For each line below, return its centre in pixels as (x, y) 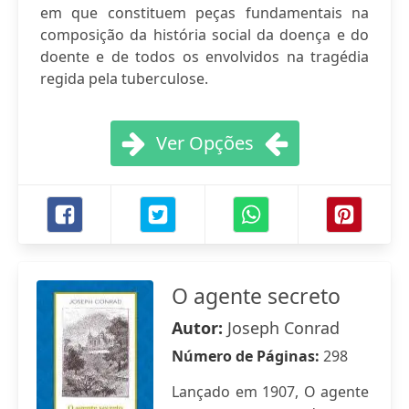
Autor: (199, 328)
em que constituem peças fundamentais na (204, 13)
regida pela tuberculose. (124, 79)
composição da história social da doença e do (204, 35)
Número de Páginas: (247, 356)
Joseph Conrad (283, 328)
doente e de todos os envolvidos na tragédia (204, 57)
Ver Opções (204, 143)
